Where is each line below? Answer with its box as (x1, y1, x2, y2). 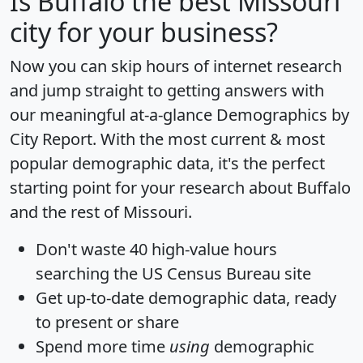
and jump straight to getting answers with (10, 79, 324, 102)
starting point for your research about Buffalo (10, 177, 351, 199)
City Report (10, 128, 92, 151)
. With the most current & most (92, 128, 325, 151)
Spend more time (36, 335, 169, 358)
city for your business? (10, 15, 278, 50)
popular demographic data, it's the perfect (10, 152, 325, 175)
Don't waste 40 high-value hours (36, 238, 277, 261)
